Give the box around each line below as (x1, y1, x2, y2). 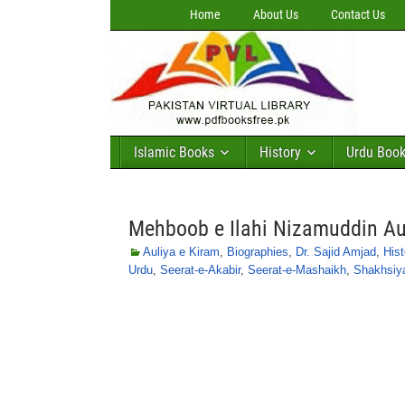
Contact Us (331, 7, 385, 22)
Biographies (227, 245, 288, 259)
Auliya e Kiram (143, 245, 220, 259)
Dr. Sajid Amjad (296, 245, 376, 259)
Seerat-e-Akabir (160, 263, 240, 277)
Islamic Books (134, 144, 214, 161)
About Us (253, 7, 298, 22)
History (259, 144, 301, 161)
